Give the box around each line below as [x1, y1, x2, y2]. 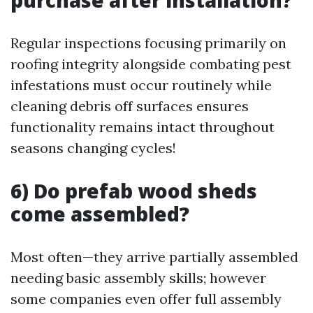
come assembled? [10, 201, 189, 227]
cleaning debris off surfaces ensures [10, 97, 249, 115]
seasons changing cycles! [10, 139, 176, 156]
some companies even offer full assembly [10, 290, 282, 307]
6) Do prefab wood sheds [10, 177, 257, 204]
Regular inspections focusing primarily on [10, 34, 286, 52]
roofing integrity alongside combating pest [10, 55, 291, 73]
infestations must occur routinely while [10, 76, 272, 94]
